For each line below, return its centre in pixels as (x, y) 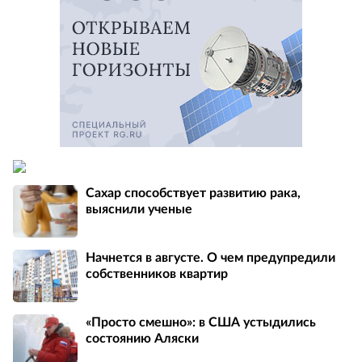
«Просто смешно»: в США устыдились (201, 323)
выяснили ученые (139, 210)
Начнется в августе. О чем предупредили (210, 258)
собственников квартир (157, 274)
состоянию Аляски (142, 339)
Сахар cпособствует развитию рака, (193, 194)
